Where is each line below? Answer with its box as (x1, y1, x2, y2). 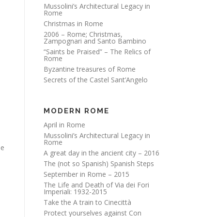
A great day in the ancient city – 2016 (44, 148, 159, 157)
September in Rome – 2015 (44, 170, 129, 179)
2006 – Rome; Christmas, (44, 30, 123, 39)
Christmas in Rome (44, 19, 103, 28)
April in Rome (44, 120, 85, 129)
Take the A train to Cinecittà (44, 198, 131, 207)
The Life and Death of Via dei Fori (44, 180, 149, 189)
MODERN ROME (44, 107, 109, 115)
